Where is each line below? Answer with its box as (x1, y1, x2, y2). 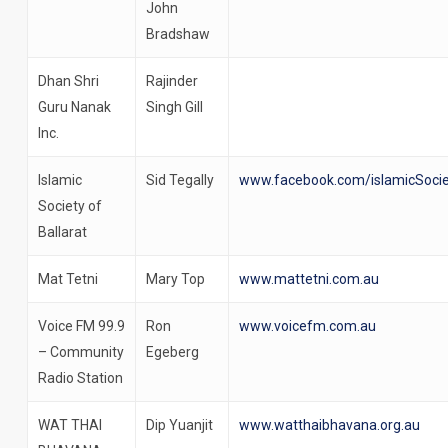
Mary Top (145, 270, 205, 287)
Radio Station (37, 369, 123, 386)
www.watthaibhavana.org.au (238, 416, 420, 433)
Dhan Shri (37, 72, 99, 89)
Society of (37, 197, 102, 214)
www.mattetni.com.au (238, 270, 379, 287)
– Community (37, 343, 124, 360)
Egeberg (145, 343, 199, 360)
